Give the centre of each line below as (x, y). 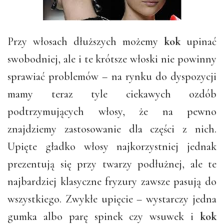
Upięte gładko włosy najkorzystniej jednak (112, 146)
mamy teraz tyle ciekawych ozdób (112, 94)
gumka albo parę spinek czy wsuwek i (104, 216)
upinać (198, 41)
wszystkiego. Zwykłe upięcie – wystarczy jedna (112, 199)
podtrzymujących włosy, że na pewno (112, 111)
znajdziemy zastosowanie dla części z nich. (112, 129)
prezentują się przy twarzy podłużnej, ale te (112, 164)
